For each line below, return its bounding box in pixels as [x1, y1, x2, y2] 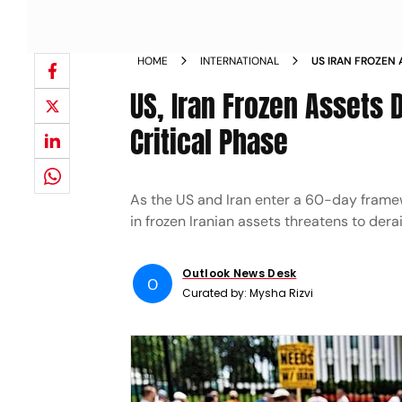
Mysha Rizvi [249, 285, 314, 301]
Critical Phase [130, 120, 289, 164]
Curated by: [182, 285, 250, 301]
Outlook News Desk [182, 266, 297, 281]
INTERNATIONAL [200, 54, 280, 68]
